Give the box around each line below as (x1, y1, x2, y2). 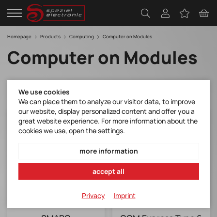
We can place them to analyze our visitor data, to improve (18, 97, 195, 106)
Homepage (7, 33, 31, 40)
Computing (69, 33, 94, 40)
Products (40, 33, 61, 40)
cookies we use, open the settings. (18, 126, 125, 135)
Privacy (81, 191, 105, 201)
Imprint (113, 191, 136, 201)
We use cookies (18, 87, 70, 96)
